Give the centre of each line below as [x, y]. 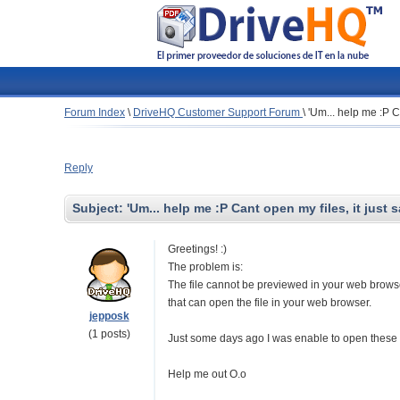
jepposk [109, 316]
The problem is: [205, 267]
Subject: [100, 208]
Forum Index [95, 112]
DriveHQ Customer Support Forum [218, 112]
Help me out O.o [207, 374]
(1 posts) [109, 334]
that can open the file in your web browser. [270, 303]
